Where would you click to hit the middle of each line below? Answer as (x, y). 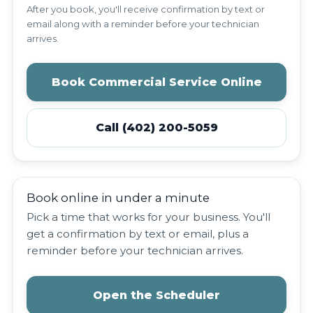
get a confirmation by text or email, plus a (138, 234)
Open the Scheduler (156, 296)
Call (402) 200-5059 (156, 128)
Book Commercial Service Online (156, 82)
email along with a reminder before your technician (143, 23)
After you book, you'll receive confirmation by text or (146, 9)
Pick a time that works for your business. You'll (149, 217)
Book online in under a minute (118, 198)
